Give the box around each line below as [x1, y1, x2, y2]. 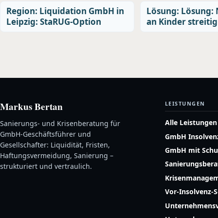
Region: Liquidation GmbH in [6, 5, 124, 17]
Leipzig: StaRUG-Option [6, 16, 101, 28]
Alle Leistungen [164, 118, 217, 127]
